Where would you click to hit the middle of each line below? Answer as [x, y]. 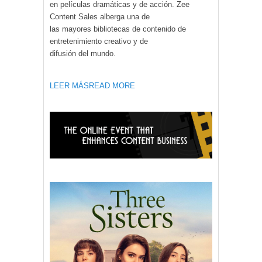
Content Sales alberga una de [100, 16]
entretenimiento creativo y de [99, 41]
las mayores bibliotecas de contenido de [118, 29]
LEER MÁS [69, 85]
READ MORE [112, 85]
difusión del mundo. [83, 53]
